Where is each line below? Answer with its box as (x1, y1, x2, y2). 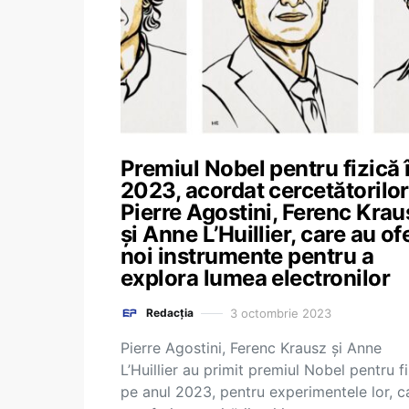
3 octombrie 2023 (230, 305, 331, 320)
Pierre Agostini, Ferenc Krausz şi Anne (121, 339, 382, 357)
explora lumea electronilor (121, 265, 390, 291)
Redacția (146, 306, 194, 320)
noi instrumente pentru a (121, 243, 374, 269)
